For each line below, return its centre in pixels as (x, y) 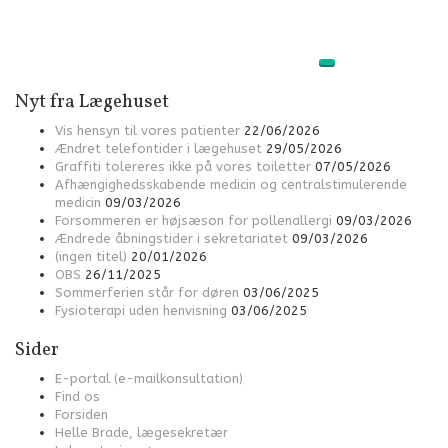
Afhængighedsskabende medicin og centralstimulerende (231, 184)
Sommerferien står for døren (147, 292)
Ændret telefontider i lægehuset (158, 148)
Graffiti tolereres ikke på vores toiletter (183, 166)
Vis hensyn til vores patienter (147, 130)
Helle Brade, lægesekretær (141, 432)
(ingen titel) (91, 256)
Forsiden (81, 414)
